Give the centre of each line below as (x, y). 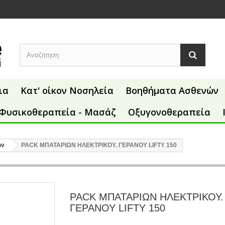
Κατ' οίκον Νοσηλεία (67, 91)
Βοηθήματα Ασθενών (172, 91)
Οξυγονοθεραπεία (169, 112)
